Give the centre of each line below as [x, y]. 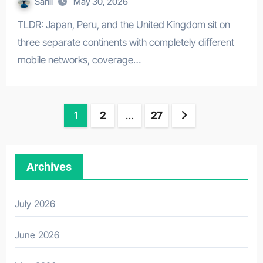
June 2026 [37, 235]
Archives [49, 167]
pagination [50, 139]
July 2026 [35, 204]
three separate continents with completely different [126, 42]
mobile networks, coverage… [79, 60]
